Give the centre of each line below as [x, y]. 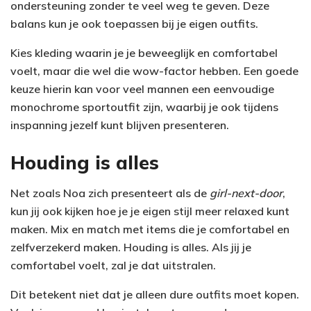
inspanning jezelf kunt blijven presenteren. [120, 125]
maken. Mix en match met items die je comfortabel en [150, 229]
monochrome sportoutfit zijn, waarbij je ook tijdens [144, 107]
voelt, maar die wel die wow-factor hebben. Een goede [154, 71]
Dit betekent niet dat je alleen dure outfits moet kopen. [155, 295]
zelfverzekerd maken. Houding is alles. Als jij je [131, 247]
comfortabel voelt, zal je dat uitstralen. [113, 266]
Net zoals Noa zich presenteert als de [110, 193]
